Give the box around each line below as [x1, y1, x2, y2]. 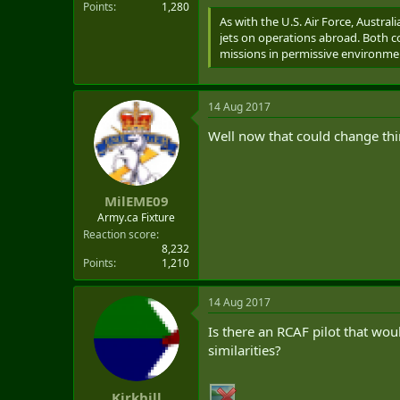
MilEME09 [104, 192, 169, 210]
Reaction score [83, 227, 156, 242]
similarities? [208, 341, 281, 359]
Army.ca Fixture [97, 210, 175, 225]
